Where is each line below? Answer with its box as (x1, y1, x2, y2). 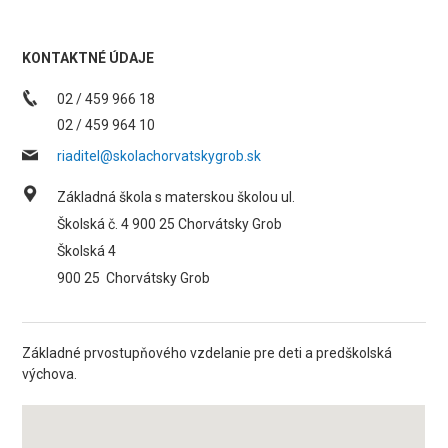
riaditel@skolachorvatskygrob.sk (57, 148, 262, 164)
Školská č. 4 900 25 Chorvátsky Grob (57, 216, 283, 232)
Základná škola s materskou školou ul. (57, 189, 296, 205)
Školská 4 (57, 243, 117, 259)
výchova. (22, 366, 78, 382)
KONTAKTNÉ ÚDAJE (22, 50, 155, 66)
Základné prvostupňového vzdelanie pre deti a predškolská (22, 345, 393, 361)
